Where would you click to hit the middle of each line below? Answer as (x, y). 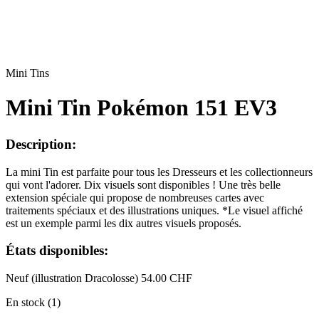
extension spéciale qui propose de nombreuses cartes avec (135, 197)
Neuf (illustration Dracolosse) (72, 278)
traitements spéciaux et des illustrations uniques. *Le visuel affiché (154, 210)
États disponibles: (57, 251)
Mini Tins (27, 73)
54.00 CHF (167, 278)
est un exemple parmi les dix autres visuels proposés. (124, 223)
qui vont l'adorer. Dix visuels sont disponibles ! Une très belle (143, 184)
